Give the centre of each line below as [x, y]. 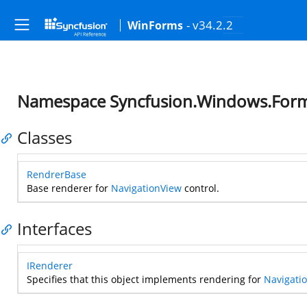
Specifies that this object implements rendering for [145, 279]
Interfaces [54, 229]
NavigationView [146, 188]
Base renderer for [69, 188]
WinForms [155, 25]
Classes [45, 137]
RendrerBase [57, 174]
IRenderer [50, 266]
